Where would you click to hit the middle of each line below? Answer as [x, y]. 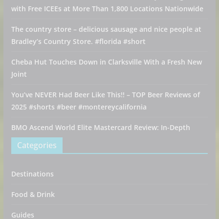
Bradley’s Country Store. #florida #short [78, 41]
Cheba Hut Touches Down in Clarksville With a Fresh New [106, 62]
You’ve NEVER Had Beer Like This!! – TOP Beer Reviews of [105, 95]
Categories [37, 145]
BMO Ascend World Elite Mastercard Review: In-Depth [100, 127]
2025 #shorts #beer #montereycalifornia [79, 107]
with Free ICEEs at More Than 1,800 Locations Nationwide [107, 9]
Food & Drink [33, 194]
